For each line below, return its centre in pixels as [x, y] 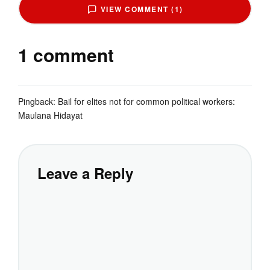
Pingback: [38, 101]
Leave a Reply [85, 173]
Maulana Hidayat [50, 115]
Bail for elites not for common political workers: [146, 101]
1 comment [66, 54]
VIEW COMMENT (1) [142, 9]
